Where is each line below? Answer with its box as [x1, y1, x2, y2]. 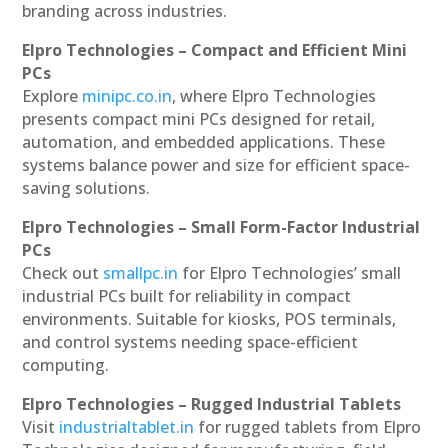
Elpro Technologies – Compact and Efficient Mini [22, 39, 408, 62]
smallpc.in [103, 262, 179, 285]
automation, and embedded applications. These [22, 131, 386, 154]
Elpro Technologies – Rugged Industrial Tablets [22, 393, 402, 416]
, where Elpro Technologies [172, 85, 377, 108]
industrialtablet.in [59, 416, 195, 439]
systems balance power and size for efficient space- [22, 154, 411, 177]
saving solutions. [22, 177, 151, 200]
